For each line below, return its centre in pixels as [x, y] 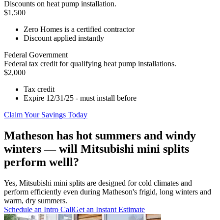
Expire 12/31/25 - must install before [80, 98]
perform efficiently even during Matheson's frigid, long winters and [108, 192]
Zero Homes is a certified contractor [79, 29]
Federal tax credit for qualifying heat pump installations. [90, 64]
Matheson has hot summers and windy [100, 136]
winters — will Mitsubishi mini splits [96, 149]
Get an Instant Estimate [109, 210]
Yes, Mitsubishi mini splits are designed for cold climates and [98, 183]
